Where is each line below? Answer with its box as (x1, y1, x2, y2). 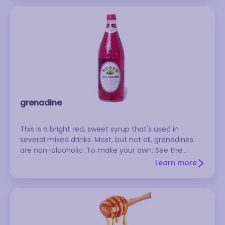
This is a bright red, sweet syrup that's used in (20, 124, 179, 134)
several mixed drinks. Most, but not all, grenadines (20, 135, 193, 145)
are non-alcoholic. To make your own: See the (20, 145, 182, 155)
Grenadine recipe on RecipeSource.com (20, 156, 160, 166)
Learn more (155, 158, 197, 168)
